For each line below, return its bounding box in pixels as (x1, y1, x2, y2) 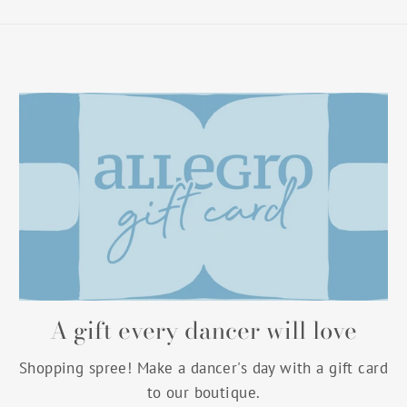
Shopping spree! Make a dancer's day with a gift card (18, 357, 389, 378)
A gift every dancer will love (49, 312, 357, 348)
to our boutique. (146, 382, 261, 402)
